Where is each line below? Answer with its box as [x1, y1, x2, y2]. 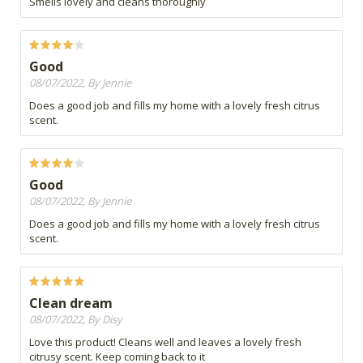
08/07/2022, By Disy [29, 312, 122, 327]
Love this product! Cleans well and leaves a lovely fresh [29, 335, 301, 350]
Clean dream [29, 294, 113, 313]
